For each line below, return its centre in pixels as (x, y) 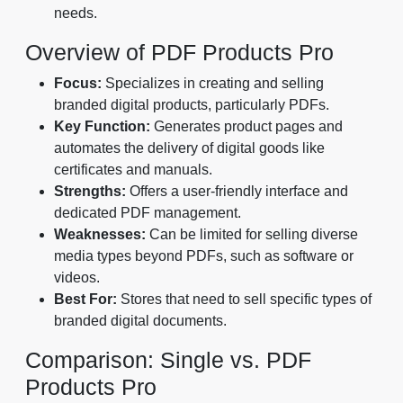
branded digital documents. (140, 320)
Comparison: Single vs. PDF (168, 359)
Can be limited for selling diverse (252, 234)
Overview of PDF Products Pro (179, 52)
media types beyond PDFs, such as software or (204, 255)
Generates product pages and (246, 126)
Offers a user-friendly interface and (237, 191)
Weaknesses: (100, 234)
